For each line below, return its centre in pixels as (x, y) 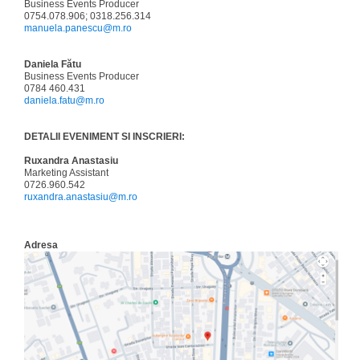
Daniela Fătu (53, 64)
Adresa (41, 245)
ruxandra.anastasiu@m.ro (81, 197)
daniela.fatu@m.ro (64, 100)
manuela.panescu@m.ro (78, 28)
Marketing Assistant (66, 173)
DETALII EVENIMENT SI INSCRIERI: (104, 137)
